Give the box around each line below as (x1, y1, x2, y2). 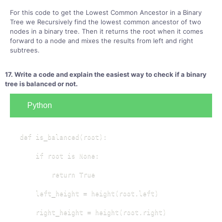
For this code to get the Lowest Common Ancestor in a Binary (10, 8, 202, 16)
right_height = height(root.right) (20, 209, 166, 216)
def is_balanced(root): (20, 133, 107, 141)
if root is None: (20, 152, 99, 160)
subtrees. (10, 46, 40, 54)
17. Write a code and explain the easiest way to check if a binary (5, 70, 207, 78)
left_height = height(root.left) (20, 190, 159, 197)
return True (20, 171, 95, 178)
